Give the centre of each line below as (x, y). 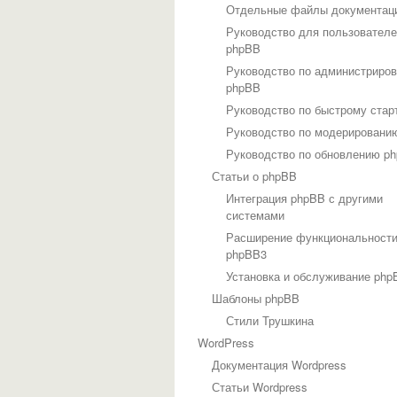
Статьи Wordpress (260, 387)
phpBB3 (246, 254)
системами (255, 215)
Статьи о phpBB (254, 176)
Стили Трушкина (270, 320)
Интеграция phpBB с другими (304, 198)
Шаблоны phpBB (256, 298)
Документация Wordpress (279, 365)
